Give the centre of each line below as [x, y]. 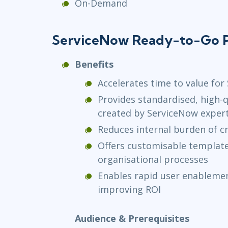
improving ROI [129, 189]
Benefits [94, 64]
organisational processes [153, 159]
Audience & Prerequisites [132, 218]
